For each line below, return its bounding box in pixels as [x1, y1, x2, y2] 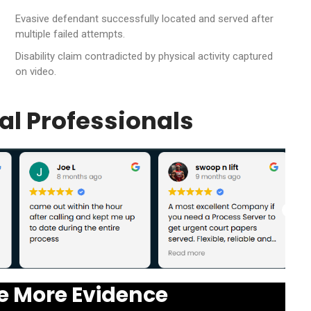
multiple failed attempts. [15, 27, 125, 40]
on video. [15, 65, 56, 78]
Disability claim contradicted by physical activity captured [15, 49, 273, 62]
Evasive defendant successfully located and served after [15, 12, 274, 25]
